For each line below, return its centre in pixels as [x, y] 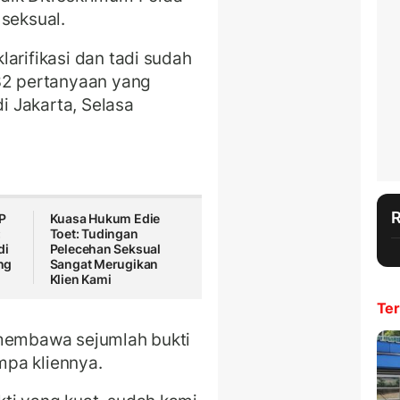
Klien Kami [80, 279]
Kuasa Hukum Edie [105, 219]
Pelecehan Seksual [105, 249]
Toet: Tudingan [94, 234]
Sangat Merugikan [104, 264]
